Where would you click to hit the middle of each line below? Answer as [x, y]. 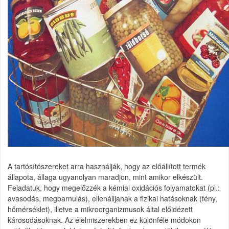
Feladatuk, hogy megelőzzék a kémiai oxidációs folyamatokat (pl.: [114, 188]
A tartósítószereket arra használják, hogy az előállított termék [107, 166]
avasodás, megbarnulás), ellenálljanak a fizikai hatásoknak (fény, [112, 198]
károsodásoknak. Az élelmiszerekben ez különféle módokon [104, 220]
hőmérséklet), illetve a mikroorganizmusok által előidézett [100, 209]
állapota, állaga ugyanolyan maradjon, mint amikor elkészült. [105, 177]
